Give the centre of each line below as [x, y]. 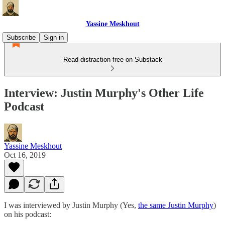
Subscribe [21, 37]
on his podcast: [28, 214]
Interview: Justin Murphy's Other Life [104, 93]
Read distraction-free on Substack [113, 60]
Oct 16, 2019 [25, 155]
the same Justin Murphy [176, 205]
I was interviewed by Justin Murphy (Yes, [71, 205]
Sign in [54, 37]
